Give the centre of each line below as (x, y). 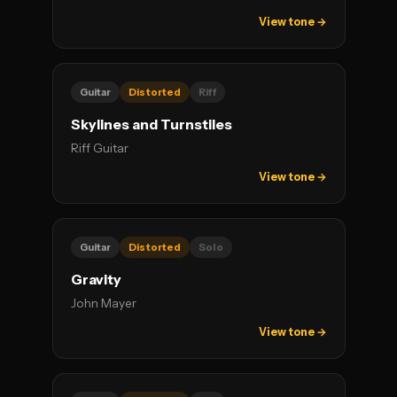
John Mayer (103, 303)
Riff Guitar (99, 148)
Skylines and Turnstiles (151, 125)
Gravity (96, 280)
